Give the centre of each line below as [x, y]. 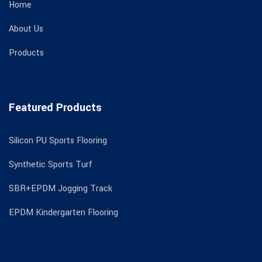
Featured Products [55, 108]
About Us [26, 29]
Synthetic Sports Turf [51, 165]
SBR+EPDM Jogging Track [61, 189]
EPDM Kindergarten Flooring [63, 213]
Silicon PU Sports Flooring [58, 141]
